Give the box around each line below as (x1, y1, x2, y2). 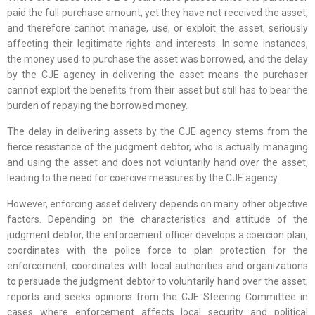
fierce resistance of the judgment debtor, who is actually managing (7, 141, 308, 153)
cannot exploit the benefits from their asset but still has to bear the (7, 84, 308, 96)
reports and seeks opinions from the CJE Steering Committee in (7, 291, 308, 303)
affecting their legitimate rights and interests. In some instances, (7, 38, 308, 50)
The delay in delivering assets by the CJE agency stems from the (7, 126, 308, 138)
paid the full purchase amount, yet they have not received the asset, (7, 7, 308, 19)
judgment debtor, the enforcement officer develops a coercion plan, (7, 229, 308, 241)
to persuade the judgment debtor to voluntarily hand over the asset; (7, 276, 308, 288)
